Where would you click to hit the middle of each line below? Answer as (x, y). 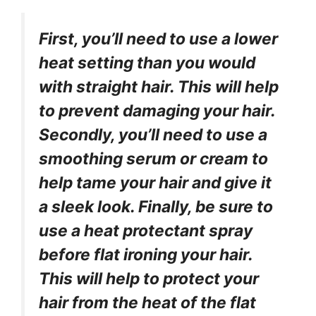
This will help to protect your (149, 279)
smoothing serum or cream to (153, 159)
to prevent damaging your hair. (157, 111)
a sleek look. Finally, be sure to (156, 207)
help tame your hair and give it (155, 183)
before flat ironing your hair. (146, 255)
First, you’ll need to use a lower (158, 39)
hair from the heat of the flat (147, 303)
